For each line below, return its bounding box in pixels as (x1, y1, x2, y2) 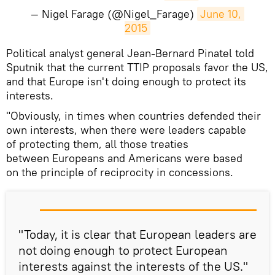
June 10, (200, 7, 241, 21)
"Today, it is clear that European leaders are (18, 227, 257, 242)
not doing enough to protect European (18, 242, 228, 258)
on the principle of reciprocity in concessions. (6, 165, 233, 179)
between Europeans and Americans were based (6, 151, 242, 165)
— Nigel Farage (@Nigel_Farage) (31, 7, 197, 21)
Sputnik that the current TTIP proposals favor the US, (6, 60, 268, 74)
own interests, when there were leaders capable (6, 123, 246, 137)
